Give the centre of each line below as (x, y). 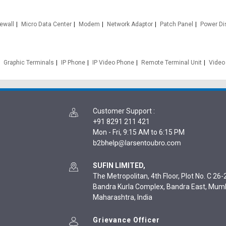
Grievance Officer (126, 220)
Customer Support (122, 111)
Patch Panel (176, 24)
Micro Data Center (46, 24)
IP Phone (73, 63)
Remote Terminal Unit (171, 63)
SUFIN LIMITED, (119, 165)
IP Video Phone (113, 63)
